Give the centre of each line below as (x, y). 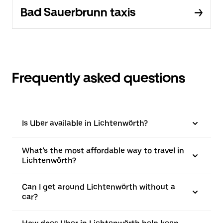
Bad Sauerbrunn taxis (78, 12)
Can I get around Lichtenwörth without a (99, 187)
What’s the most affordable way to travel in (103, 151)
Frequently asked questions (99, 78)
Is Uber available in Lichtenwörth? (85, 123)
